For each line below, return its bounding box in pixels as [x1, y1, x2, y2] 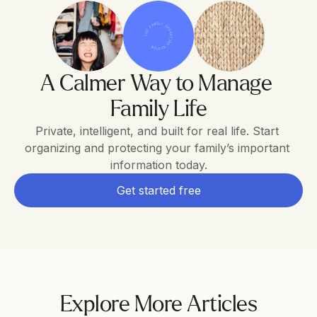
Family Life [110, 98, 207, 121]
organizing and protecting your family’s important [24, 141, 289, 155]
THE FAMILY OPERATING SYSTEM [143, 21, 174, 52]
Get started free [116, 183, 201, 197]
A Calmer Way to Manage [40, 73, 272, 96]
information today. [110, 158, 207, 172]
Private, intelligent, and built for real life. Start [35, 124, 279, 138]
